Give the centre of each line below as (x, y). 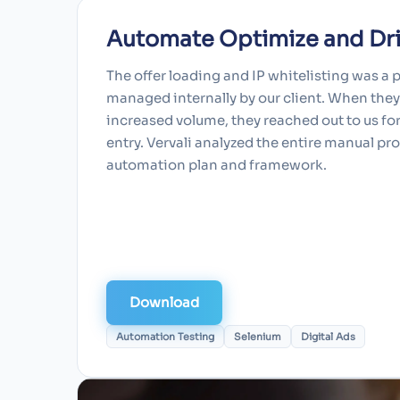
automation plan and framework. (217, 165)
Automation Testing (165, 337)
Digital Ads (328, 337)
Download (164, 303)
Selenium (258, 337)
